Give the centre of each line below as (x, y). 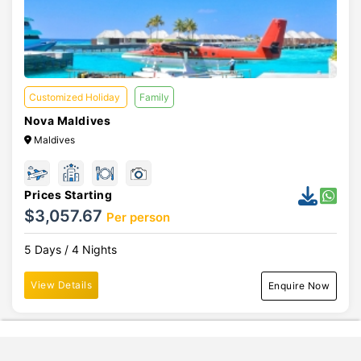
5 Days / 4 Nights (71, 249)
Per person (138, 217)
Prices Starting (68, 195)
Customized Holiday (76, 97)
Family (154, 97)
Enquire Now (299, 286)
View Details (61, 285)
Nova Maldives (68, 120)
